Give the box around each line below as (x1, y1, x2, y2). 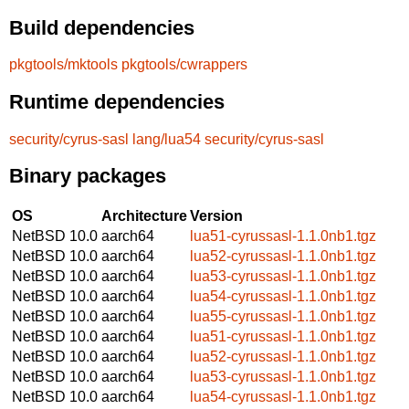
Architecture (101, 207, 187, 224)
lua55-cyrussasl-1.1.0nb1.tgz (190, 308, 376, 324)
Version (190, 207, 243, 224)
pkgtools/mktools (9, 57, 118, 73)
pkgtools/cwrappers (121, 57, 247, 73)
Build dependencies (9, 16, 194, 39)
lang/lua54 (132, 131, 201, 147)
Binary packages (9, 164, 166, 188)
